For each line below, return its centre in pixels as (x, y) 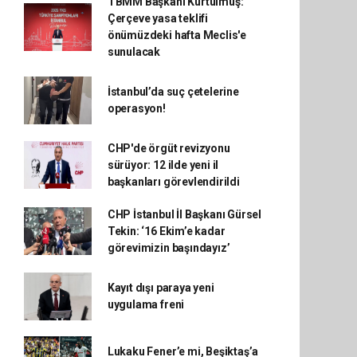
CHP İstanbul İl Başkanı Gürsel (184, 214)
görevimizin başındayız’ (169, 247)
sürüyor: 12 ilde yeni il (163, 165)
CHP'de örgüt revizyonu (169, 148)
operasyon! (136, 108)
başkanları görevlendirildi (173, 181)
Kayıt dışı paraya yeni (161, 287)
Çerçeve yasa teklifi (157, 18)
